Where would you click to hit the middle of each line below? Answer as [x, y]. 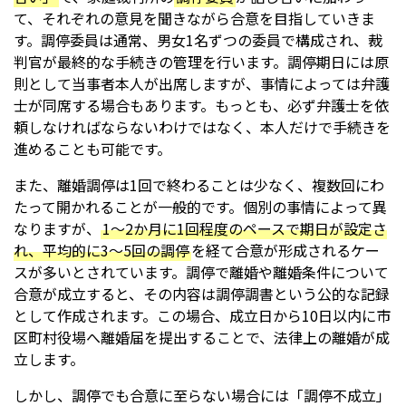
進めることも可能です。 [92, 149]
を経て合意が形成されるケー [285, 251]
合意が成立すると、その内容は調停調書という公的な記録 [202, 294]
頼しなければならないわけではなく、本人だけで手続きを [202, 127]
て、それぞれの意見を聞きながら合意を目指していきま [194, 19]
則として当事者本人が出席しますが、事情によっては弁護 [202, 84]
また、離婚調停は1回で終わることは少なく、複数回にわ [199, 185]
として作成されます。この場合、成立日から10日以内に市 [202, 316]
